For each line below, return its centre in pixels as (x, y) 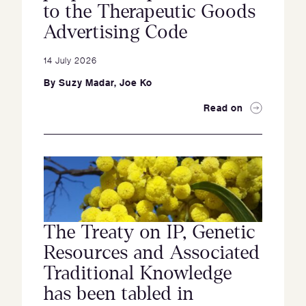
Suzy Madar (86, 83)
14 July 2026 (70, 60)
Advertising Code (116, 32)
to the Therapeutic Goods (150, 12)
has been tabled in (119, 294)
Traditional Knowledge (138, 274)
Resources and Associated (152, 253)
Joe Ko (136, 83)
